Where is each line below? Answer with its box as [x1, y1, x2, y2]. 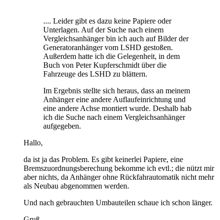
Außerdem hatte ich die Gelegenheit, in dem [43, 52, 180, 60]
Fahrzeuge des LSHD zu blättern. [43, 69, 147, 78]
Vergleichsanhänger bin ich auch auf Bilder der [43, 34, 189, 43]
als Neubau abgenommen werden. [24, 181, 129, 190]
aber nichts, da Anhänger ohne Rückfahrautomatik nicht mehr [24, 172, 214, 181]
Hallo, [24, 138, 43, 147]
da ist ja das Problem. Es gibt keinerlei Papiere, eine [24, 155, 183, 164]
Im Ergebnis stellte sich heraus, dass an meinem [43, 86, 190, 95]
